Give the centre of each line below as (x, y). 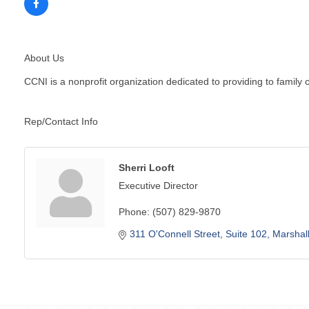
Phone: (134, 211)
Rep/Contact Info (61, 121)
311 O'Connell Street (175, 233)
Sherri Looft (147, 167)
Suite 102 (246, 233)
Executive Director (158, 185)
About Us (44, 58)
